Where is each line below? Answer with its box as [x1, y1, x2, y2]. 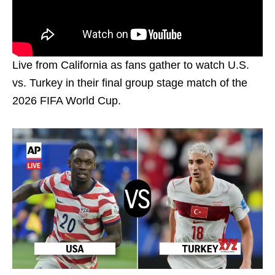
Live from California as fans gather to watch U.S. [12, 58, 249, 71]
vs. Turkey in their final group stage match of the [12, 76, 247, 89]
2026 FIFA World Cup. [12, 94, 121, 107]
